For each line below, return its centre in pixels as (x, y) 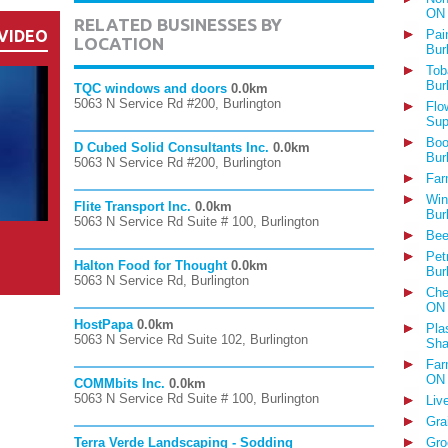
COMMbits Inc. (119, 383)
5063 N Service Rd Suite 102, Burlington (191, 339)
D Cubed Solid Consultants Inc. (171, 147)
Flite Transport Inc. (132, 206)
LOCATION (119, 43)
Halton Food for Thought (150, 265)
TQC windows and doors (150, 88)
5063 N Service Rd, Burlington (161, 280)
